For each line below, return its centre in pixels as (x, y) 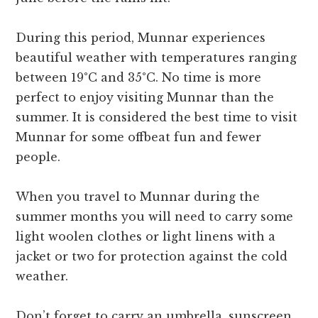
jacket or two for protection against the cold (152, 257)
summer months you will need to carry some (155, 217)
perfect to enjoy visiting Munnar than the (145, 98)
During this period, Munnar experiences (141, 38)
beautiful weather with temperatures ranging (157, 58)
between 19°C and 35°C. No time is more (139, 78)
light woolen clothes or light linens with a (146, 237)
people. (38, 157)
